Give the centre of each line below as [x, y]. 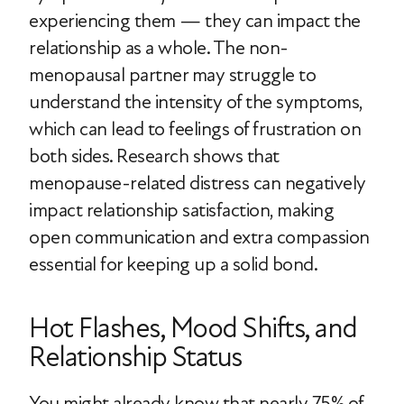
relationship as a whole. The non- [159, 48]
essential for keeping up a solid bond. [173, 264]
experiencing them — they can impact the [195, 21]
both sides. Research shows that [154, 156]
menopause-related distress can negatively [197, 183]
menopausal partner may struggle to [172, 75]
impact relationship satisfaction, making [181, 210]
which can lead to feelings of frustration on [195, 129]
